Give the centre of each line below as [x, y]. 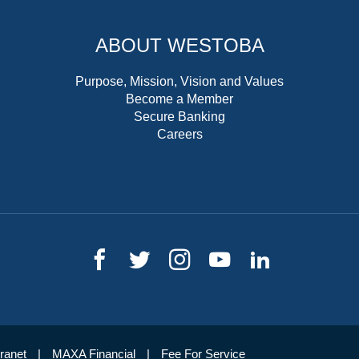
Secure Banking [179, 116]
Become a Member [179, 99]
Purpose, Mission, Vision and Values [179, 81]
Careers [179, 134]
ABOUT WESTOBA [179, 45]
